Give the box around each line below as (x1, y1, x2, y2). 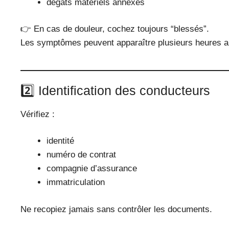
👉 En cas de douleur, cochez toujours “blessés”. (20, 24, 209, 34)
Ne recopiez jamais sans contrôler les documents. (20, 204, 212, 214)
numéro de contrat (47, 150, 116, 160)
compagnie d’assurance (47, 164, 137, 174)
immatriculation (47, 177, 105, 188)
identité (47, 136, 74, 146)
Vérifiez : (20, 109, 55, 119)
